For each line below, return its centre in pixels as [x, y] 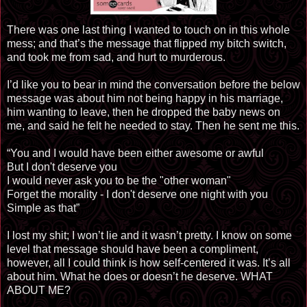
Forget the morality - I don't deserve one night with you [137, 195]
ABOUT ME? [39, 291]
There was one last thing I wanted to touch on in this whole [148, 30]
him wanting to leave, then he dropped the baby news [137, 112]
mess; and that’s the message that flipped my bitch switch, [147, 44]
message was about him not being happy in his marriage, [145, 99]
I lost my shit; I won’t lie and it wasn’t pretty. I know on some [149, 236]
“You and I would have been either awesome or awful [135, 153]
